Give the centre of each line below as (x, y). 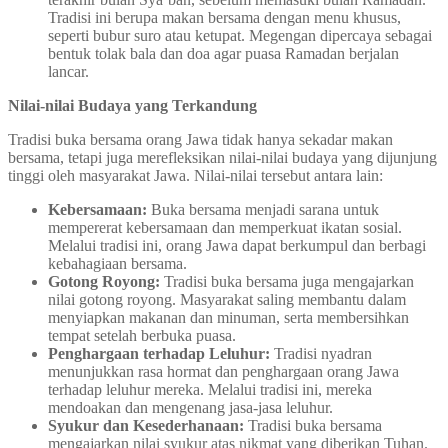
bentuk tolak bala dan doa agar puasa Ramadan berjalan (223, 53)
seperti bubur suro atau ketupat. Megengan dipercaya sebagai (240, 35)
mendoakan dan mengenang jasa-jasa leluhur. (190, 407)
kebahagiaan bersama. (117, 263)
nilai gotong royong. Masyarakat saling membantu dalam (227, 299)
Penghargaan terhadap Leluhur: (159, 353)
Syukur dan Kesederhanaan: (146, 425)
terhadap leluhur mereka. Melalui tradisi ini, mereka (210, 389)
